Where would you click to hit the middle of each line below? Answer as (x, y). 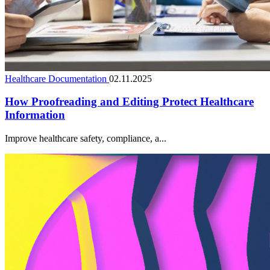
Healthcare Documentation (57, 78)
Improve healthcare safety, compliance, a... (86, 138)
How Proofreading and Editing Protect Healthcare (129, 102)
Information (35, 115)
